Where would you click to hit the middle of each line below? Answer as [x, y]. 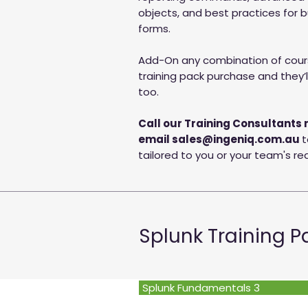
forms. [154, 29]
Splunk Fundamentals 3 [201, 288]
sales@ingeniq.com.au [236, 139]
